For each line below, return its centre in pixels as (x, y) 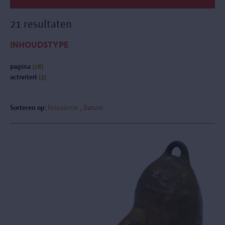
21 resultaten (41, 24)
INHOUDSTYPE (39, 45)
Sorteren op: (28, 108)
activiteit (24, 77)
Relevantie (63, 108)
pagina (21, 67)
